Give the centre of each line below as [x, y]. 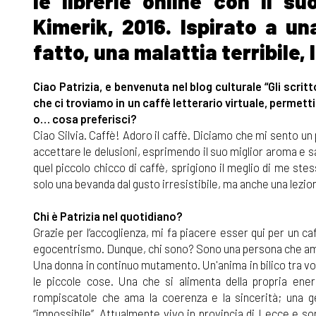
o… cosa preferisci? [85, 119]
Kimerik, [73, 26]
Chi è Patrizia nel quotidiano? [108, 216]
